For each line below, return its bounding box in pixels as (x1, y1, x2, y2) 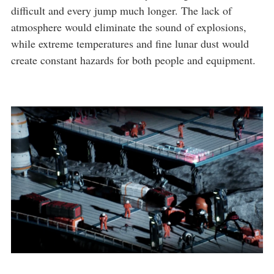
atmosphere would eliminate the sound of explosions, (11, 20, 246, 34)
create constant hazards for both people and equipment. (11, 53, 256, 67)
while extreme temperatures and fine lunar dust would (11, 36, 249, 51)
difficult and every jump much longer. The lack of (11, 3, 232, 18)
